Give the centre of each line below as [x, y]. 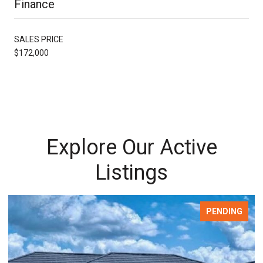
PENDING [224, 211]
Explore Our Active [131, 147]
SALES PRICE [39, 39]
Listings [131, 172]
